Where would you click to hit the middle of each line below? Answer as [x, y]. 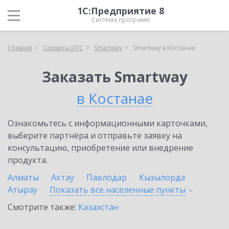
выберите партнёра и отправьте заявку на [95, 135]
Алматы [23, 177]
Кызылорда [162, 177]
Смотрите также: [43, 207]
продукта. [28, 160]
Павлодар [107, 177]
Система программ [121, 20]
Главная [20, 48]
